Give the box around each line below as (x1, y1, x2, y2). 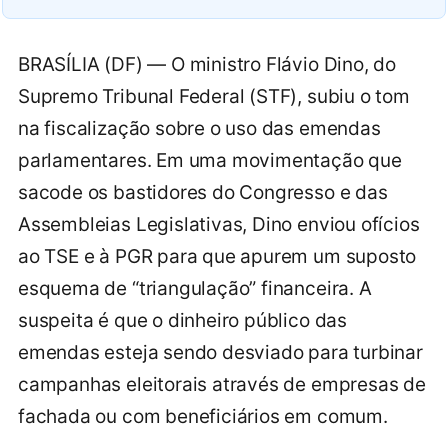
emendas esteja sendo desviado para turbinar (18, 340, 423, 364)
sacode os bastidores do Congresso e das (18, 180, 388, 204)
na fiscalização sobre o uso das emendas (18, 116, 381, 140)
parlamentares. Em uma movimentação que (18, 148, 402, 172)
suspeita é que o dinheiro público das (18, 308, 347, 332)
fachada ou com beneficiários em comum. (18, 404, 388, 428)
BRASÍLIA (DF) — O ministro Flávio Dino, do (18, 52, 397, 76)
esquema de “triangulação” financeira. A (18, 276, 372, 300)
